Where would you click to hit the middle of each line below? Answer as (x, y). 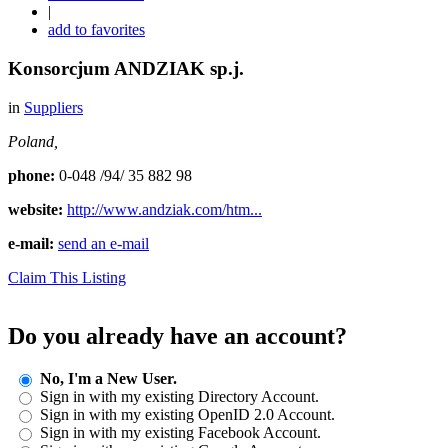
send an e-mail (103, 243)
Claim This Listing (67, 277)
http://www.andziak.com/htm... (164, 209)
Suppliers (53, 107)
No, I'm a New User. (108, 378)
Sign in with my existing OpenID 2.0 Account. (187, 414)
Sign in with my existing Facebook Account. (180, 432)
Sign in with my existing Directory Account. (179, 396)
